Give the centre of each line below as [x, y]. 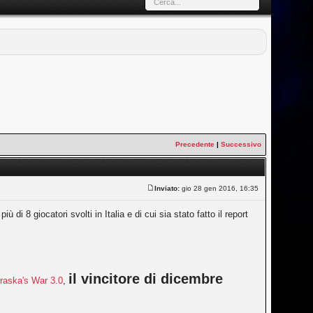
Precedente [195, 144]
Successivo [241, 144]
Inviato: [167, 188]
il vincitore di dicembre [146, 279]
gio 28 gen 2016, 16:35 [220, 188]
